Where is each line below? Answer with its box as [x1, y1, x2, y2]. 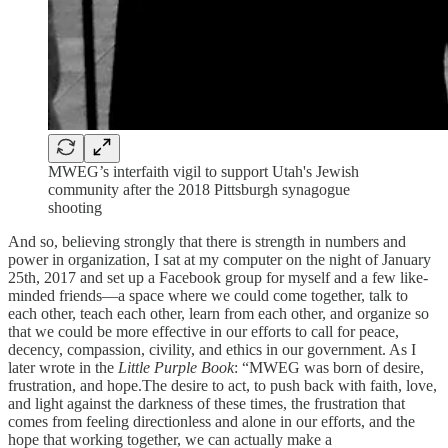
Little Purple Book [118, 358, 234, 376]
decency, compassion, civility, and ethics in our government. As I [8, 340, 416, 358]
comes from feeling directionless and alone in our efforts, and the [8, 412, 415, 430]
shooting [48, 198, 102, 216]
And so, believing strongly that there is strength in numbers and [8, 232, 406, 250]
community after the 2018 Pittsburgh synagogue [48, 180, 350, 198]
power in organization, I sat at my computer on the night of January [8, 250, 431, 268]
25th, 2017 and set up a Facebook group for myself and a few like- [8, 268, 428, 286]
